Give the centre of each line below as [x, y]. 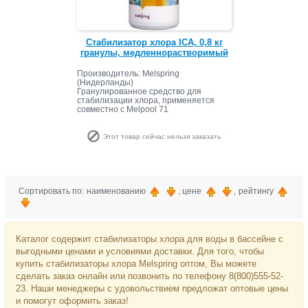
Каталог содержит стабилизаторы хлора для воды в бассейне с [150, 239]
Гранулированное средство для [139, 92]
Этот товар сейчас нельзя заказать [162, 136]
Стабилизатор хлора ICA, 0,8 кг [154, 43]
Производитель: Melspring [128, 74]
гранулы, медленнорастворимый [154, 53]
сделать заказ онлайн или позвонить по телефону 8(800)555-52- [150, 276]
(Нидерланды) [105, 83]
